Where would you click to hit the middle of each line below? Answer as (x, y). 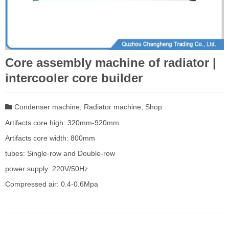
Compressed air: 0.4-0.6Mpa (52, 184)
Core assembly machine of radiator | (111, 63)
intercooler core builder (74, 78)
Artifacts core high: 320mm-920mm (62, 123)
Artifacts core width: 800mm (50, 138)
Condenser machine (47, 107)
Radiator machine (112, 107)
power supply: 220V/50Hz (47, 169)
